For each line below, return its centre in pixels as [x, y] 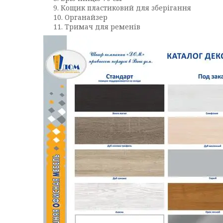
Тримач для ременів [103, 27]
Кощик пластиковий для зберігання [127, 8]
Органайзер [86, 17]
